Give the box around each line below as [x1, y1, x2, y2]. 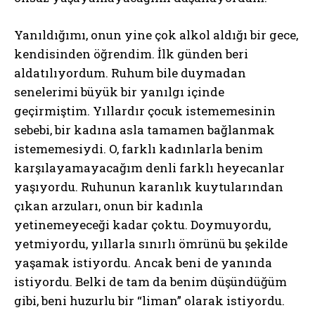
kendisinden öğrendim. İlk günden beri [14, 46, 248, 62]
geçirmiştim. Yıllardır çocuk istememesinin [14, 103, 276, 119]
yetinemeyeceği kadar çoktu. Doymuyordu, [14, 217, 271, 233]
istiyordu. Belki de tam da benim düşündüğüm [14, 274, 287, 290]
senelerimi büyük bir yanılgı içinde [14, 84, 224, 100]
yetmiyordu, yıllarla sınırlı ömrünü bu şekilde [14, 236, 288, 252]
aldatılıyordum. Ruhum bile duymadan [14, 65, 246, 81]
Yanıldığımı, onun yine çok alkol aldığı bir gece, [14, 27, 298, 43]
